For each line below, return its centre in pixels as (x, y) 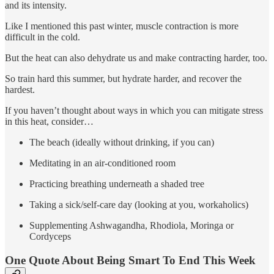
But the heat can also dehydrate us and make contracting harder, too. (136, 58)
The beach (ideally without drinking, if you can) (122, 143)
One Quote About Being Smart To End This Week (130, 261)
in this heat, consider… (49, 122)
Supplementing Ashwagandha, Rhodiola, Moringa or (131, 226)
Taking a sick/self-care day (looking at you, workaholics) (139, 205)
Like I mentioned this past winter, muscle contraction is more (122, 26)
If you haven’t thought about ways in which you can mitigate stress (134, 111)
